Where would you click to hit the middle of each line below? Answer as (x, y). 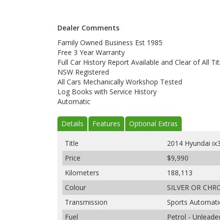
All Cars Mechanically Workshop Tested (120, 82)
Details (72, 123)
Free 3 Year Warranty (91, 52)
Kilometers (82, 172)
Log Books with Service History (107, 91)
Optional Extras (153, 123)
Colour (75, 187)
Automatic (74, 101)
